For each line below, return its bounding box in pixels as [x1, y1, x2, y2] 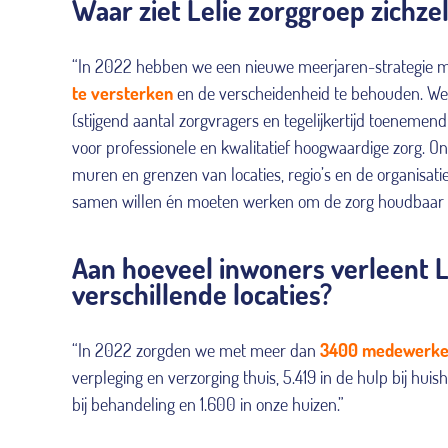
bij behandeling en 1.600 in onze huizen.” [72, 392, 344, 415]
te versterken [72, 81, 173, 104]
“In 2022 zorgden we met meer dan [72, 338, 316, 361]
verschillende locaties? [72, 275, 332, 312]
